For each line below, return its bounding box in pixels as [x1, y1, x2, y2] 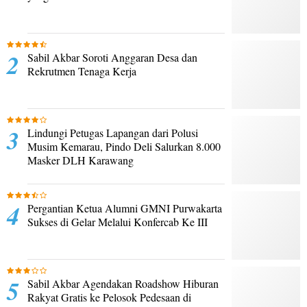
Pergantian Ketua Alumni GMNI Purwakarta [27, 200, 222, 215]
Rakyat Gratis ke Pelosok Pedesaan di [27, 289, 191, 304]
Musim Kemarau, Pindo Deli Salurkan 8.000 [27, 138, 221, 153]
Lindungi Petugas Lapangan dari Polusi [27, 125, 198, 140]
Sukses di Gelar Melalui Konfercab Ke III [27, 214, 208, 229]
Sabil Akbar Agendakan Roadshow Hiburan [27, 275, 219, 291]
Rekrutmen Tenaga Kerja [27, 63, 136, 78]
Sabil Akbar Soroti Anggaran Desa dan [27, 49, 197, 64]
